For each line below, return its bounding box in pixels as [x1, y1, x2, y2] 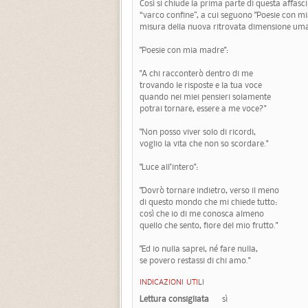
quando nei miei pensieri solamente [140, 91, 271, 103]
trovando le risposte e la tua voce [140, 79, 262, 91]
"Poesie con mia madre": [140, 44, 228, 56]
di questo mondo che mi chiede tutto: [140, 196, 277, 208]
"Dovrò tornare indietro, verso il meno [140, 184, 279, 197]
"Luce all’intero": [140, 161, 198, 173]
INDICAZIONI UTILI [140, 278, 204, 287]
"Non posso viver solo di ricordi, [140, 126, 256, 138]
